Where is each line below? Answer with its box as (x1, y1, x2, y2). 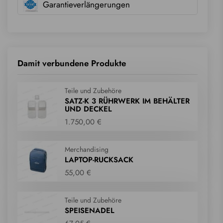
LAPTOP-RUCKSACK (65, 154, 133, 166)
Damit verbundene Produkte (17, 57, 126, 70)
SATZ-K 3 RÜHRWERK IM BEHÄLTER (65, 96, 190, 107)
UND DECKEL (65, 104, 112, 115)
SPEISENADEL (65, 205, 114, 217)
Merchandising (65, 144, 109, 155)
